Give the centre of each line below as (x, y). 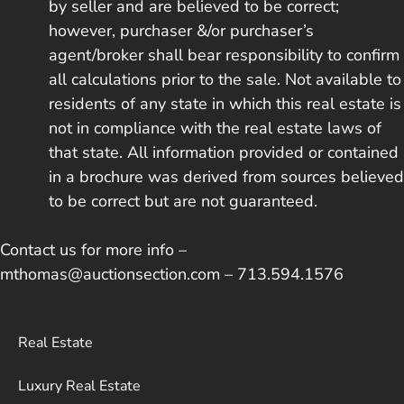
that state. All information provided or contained (224, 152)
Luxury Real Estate (79, 386)
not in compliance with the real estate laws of (215, 128)
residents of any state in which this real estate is (225, 103)
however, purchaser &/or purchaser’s (181, 30)
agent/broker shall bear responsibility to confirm (224, 55)
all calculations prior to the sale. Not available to (225, 79)
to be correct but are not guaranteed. (183, 201)
